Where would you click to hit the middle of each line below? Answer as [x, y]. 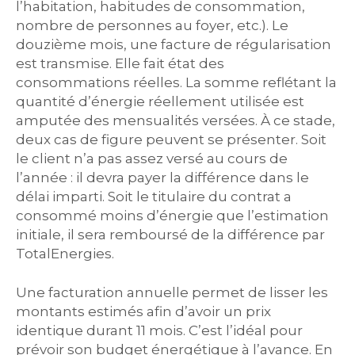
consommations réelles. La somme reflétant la [176, 82]
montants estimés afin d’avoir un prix [143, 311]
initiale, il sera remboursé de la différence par [170, 234]
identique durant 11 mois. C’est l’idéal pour [159, 330]
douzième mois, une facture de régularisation [174, 44]
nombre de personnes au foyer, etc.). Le [152, 25]
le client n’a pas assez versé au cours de [152, 158]
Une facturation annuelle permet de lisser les [172, 292]
